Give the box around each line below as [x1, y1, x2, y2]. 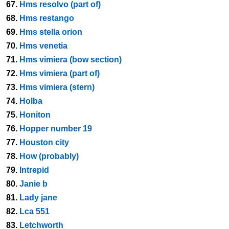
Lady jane [19, 193, 57, 202]
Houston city [19, 138, 69, 147]
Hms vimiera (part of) [19, 69, 100, 78]
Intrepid [19, 166, 49, 174]
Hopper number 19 [19, 124, 92, 133]
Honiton [19, 110, 51, 119]
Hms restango [19, 14, 74, 22]
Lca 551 [19, 207, 50, 216]
